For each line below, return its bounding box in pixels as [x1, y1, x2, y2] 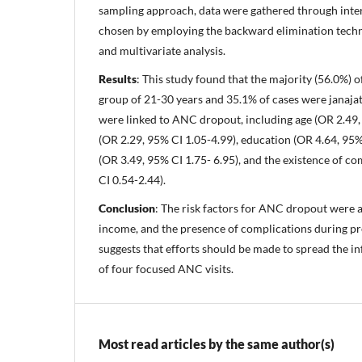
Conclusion [99, 200, 155, 215]
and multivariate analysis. [99, 43, 225, 57]
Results [99, 71, 137, 86]
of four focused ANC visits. [99, 261, 234, 276]
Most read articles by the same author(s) [99, 335, 335, 351]
